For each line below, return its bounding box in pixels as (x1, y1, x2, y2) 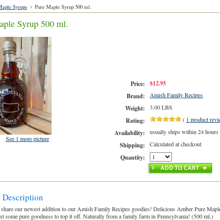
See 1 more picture (5, 135, 49, 142)
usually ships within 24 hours (150, 128, 219, 136)
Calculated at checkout (150, 140, 201, 148)
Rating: (126, 116, 145, 125)
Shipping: (120, 140, 145, 149)
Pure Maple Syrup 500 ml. (35, 3, 91, 10)
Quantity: (120, 153, 145, 162)
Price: (131, 79, 145, 88)
